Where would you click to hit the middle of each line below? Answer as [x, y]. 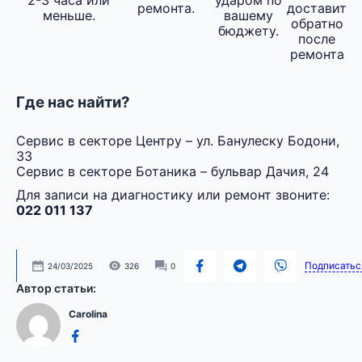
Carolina [88, 314]
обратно [317, 24]
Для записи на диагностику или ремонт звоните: [173, 195]
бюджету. [248, 31]
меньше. [69, 16]
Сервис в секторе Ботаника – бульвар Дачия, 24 [173, 172]
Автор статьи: [56, 288]
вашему [248, 16]
